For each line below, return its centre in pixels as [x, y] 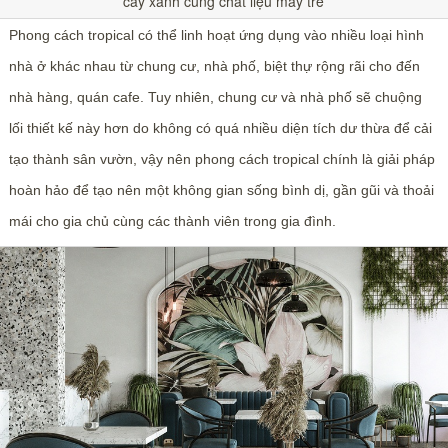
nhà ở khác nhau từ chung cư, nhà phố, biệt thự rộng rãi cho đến [214, 65]
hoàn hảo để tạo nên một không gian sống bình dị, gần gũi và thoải [221, 189]
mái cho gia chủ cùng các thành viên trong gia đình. [172, 220]
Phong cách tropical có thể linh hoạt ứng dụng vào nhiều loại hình [216, 34]
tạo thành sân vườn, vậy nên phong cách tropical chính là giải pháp [221, 158]
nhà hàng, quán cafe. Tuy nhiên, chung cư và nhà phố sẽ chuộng [215, 96]
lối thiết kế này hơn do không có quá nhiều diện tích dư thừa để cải [220, 127]
